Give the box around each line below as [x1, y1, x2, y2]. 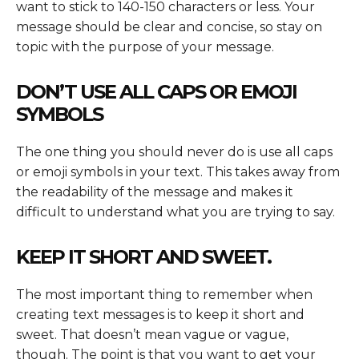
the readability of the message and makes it [16, 184, 293, 200]
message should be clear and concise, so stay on [16, 19, 322, 35]
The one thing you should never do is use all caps [16, 144, 333, 160]
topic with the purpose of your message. [16, 39, 274, 55]
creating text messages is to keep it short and [16, 307, 305, 323]
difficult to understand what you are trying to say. [16, 204, 335, 220]
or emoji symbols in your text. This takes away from [16, 164, 340, 180]
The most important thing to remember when [16, 287, 313, 303]
